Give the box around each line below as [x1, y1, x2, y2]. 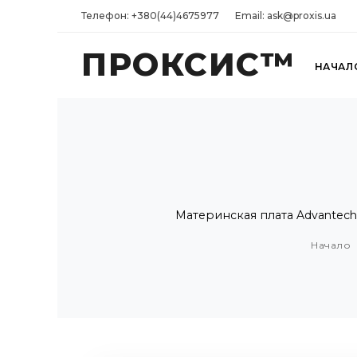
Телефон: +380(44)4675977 [81, 10, 219, 22]
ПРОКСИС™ [81, 45, 295, 84]
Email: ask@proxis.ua [235, 10, 336, 22]
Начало [311, 239, 351, 252]
